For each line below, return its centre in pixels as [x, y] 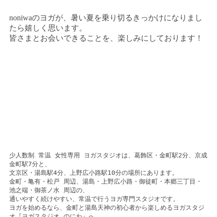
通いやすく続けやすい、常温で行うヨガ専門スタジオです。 [94, 199]
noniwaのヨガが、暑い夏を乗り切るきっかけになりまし [106, 17]
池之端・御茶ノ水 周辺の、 [49, 190]
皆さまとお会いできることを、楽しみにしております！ [106, 38]
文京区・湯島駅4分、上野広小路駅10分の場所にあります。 [93, 172]
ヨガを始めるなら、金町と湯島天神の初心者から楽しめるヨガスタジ [107, 207]
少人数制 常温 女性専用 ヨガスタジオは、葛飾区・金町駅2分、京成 [108, 155]
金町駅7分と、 [30, 164]
